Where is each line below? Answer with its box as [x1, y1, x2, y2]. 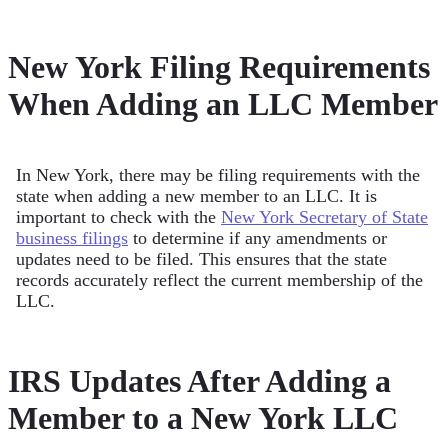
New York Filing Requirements [8, 48, 430, 85]
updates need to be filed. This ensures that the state [16, 249, 387, 270]
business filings [16, 228, 128, 249]
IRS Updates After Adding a [8, 362, 391, 399]
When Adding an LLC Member [8, 85, 438, 122]
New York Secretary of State [221, 207, 428, 228]
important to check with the [16, 207, 221, 228]
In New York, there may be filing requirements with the [16, 165, 420, 186]
